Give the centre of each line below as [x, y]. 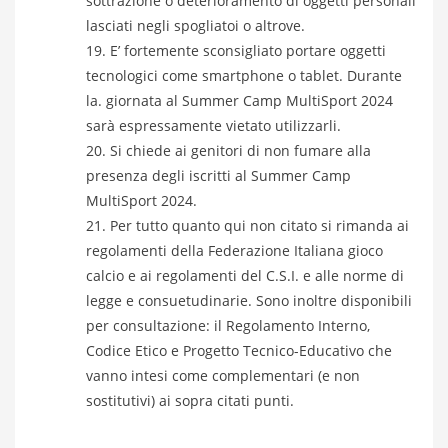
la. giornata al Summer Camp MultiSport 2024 [239, 100]
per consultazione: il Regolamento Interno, [228, 325]
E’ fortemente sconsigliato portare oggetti [248, 50]
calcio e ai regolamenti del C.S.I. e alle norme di [245, 275]
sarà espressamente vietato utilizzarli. [213, 125]
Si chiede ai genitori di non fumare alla [240, 150]
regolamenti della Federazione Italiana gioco [234, 250]
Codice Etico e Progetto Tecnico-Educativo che [239, 350]
